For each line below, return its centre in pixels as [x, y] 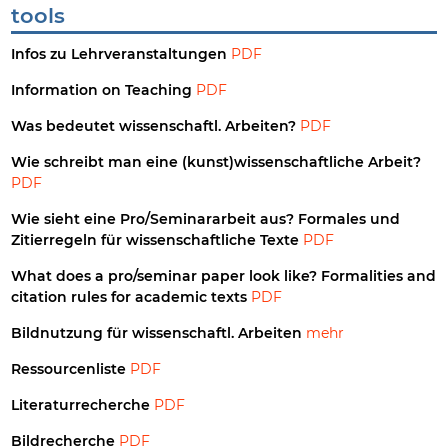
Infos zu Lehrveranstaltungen [121, 54]
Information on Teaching [104, 90]
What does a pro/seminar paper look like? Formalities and [224, 276]
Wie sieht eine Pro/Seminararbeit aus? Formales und [206, 219]
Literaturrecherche [83, 405]
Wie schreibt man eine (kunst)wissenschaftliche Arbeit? [216, 162]
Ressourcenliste [71, 369]
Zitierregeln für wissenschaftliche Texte [157, 240]
